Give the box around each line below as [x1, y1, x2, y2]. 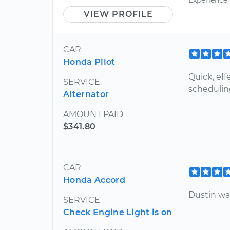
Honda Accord [63, 175, 125, 185]
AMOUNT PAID [63, 109, 123, 119]
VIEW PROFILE [83, 9, 153, 19]
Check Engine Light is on [63, 207, 172, 217]
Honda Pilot [63, 56, 116, 67]
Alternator [63, 89, 109, 99]
